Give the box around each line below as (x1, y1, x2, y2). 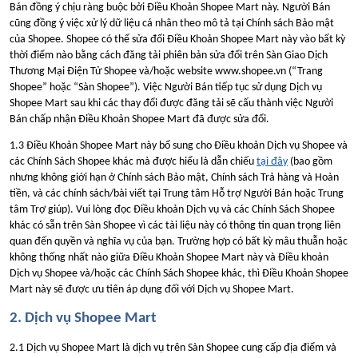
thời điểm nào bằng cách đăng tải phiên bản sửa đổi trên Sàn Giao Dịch (10, 49, 328, 62)
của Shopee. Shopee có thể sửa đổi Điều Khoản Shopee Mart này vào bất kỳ (10, 33, 345, 46)
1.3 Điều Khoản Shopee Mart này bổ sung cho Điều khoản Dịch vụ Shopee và (10, 140, 348, 153)
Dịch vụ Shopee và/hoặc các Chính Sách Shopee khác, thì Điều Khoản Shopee (10, 268, 348, 280)
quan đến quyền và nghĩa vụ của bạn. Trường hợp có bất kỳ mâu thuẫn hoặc (10, 236, 348, 249)
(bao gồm (288, 156, 332, 169)
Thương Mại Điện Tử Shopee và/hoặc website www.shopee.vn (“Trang (10, 65, 323, 78)
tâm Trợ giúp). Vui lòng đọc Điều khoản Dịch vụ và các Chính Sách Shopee (10, 204, 335, 217)
